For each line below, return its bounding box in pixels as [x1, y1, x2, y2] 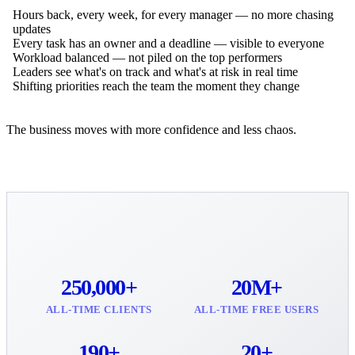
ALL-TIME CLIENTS [45, 303, 152, 315]
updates [13, 21, 51, 36]
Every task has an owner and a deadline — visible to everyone [13, 36, 324, 50]
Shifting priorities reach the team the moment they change [13, 78, 300, 93]
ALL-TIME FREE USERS [193, 303, 319, 315]
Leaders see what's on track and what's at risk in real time [13, 64, 298, 78]
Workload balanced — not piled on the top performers [13, 50, 282, 64]
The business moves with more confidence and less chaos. [6, 122, 296, 136]
